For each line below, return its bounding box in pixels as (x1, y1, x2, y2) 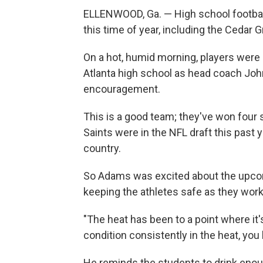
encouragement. (83, 83, 160, 96)
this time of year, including (83, 23, 205, 36)
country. (83, 142, 121, 155)
